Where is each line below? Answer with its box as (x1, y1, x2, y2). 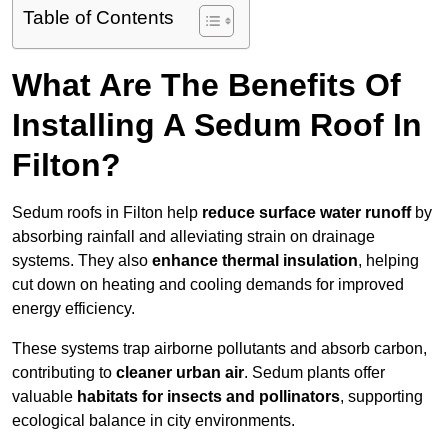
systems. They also (12, 252, 152, 270)
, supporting (340, 388, 423, 406)
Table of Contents (23, 7, 174, 29)
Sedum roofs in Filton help (12, 204, 202, 222)
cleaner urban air (116, 364, 244, 382)
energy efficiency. (12, 300, 135, 318)
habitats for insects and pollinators (77, 388, 340, 406)
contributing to (12, 364, 116, 382)
